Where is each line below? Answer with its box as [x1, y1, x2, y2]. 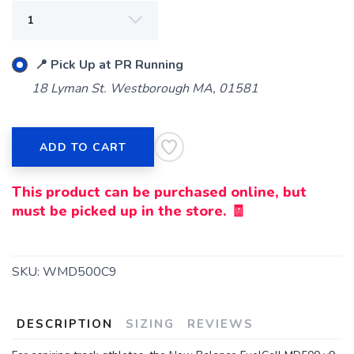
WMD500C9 [43, 263, 117, 281]
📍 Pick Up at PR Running [32, 56, 183, 73]
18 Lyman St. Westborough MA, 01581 [32, 80, 258, 97]
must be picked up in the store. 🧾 [12, 201, 245, 220]
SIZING [126, 316, 175, 332]
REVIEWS [187, 316, 254, 332]
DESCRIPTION [17, 316, 113, 332]
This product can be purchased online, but [12, 183, 307, 201]
